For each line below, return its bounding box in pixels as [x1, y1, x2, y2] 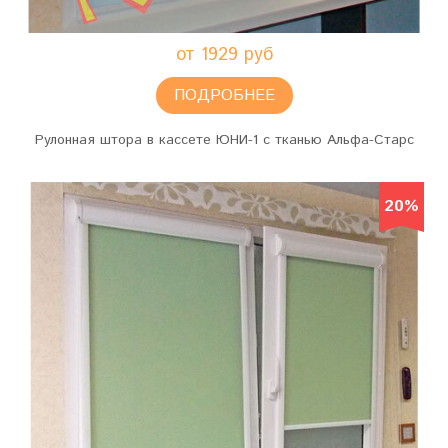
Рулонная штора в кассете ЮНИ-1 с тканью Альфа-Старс [34, 130, 414, 150]
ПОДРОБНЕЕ [173, 84, 275, 107]
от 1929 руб [175, 42, 273, 68]
